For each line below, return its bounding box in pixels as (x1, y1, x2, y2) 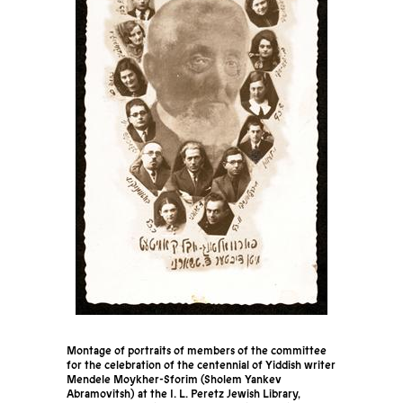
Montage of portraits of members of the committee (66, 344, 327, 358)
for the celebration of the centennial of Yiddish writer (66, 358, 336, 372)
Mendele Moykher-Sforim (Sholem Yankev (66, 372, 282, 387)
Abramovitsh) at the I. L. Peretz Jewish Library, (66, 387, 300, 401)
